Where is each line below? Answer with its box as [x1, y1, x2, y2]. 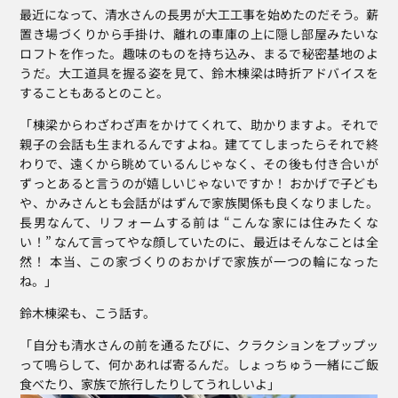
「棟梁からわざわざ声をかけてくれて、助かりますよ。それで [20, 115, 378, 134]
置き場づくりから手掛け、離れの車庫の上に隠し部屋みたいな [20, 25, 378, 44]
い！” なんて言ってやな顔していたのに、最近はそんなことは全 [20, 233, 378, 251]
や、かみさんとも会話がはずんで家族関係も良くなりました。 [20, 194, 378, 212]
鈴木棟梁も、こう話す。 [20, 304, 156, 322]
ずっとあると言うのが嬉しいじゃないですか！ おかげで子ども [20, 174, 378, 193]
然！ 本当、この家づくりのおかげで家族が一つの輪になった [20, 252, 378, 271]
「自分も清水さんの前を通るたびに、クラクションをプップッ [20, 336, 378, 354]
